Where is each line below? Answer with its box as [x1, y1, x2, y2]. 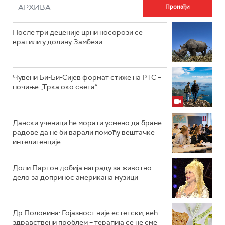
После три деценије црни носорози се [13, 27, 143, 37]
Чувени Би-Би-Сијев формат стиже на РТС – [13, 72, 161, 82]
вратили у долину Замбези [13, 37, 102, 46]
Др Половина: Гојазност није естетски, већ [13, 208, 158, 217]
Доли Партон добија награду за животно [13, 163, 152, 172]
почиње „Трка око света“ [13, 82, 97, 91]
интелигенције [13, 137, 61, 146]
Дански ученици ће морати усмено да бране [13, 118, 162, 127]
